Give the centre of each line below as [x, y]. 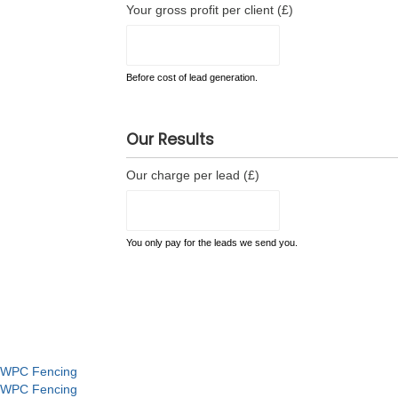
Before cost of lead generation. [192, 77]
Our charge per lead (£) [193, 175]
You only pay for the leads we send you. [212, 243]
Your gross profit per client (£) [210, 10]
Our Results [170, 139]
